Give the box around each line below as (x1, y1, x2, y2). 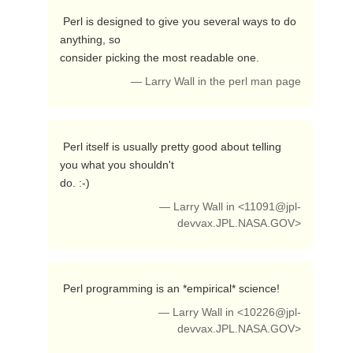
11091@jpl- (244, 201, 302, 213)
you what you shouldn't (59, 158, 174, 171)
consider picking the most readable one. (59, 51, 262, 64)
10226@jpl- (243, 307, 302, 318)
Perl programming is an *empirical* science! (62, 282, 283, 295)
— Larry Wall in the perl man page (131, 76, 302, 87)
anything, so (59, 33, 121, 46)
